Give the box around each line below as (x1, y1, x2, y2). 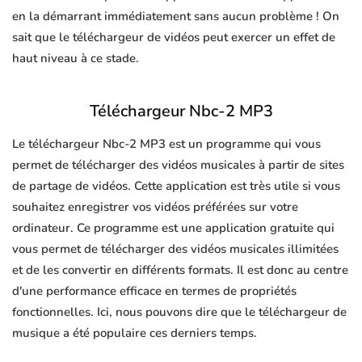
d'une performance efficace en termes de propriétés (12, 283, 297, 300)
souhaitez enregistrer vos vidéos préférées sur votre (12, 199, 298, 216)
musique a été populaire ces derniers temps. (12, 325, 257, 342)
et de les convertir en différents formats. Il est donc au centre (12, 262, 348, 279)
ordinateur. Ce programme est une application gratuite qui (12, 220, 335, 237)
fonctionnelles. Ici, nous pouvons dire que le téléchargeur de (12, 304, 347, 321)
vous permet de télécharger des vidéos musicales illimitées (12, 241, 339, 258)
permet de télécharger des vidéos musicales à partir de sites (12, 157, 344, 174)
